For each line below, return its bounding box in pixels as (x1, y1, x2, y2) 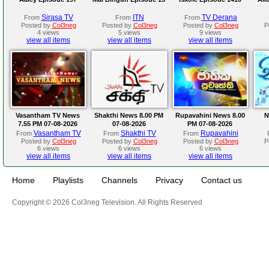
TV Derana (201, 13, 237, 22)
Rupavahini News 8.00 (175, 111, 245, 119)
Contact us (201, 175, 242, 185)
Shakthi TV (120, 128, 156, 138)
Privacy (156, 175, 183, 185)
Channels (101, 175, 138, 185)
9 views (199, 28, 222, 36)
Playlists (53, 175, 83, 185)
